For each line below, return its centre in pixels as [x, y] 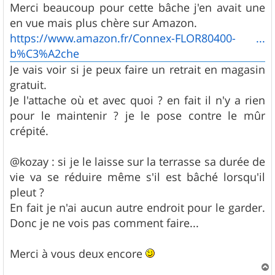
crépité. [29, 131]
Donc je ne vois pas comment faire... [104, 223]
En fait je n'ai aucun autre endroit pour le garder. [137, 208]
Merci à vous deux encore [78, 254]
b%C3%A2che [45, 54]
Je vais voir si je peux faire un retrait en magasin [137, 70]
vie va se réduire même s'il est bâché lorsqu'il [137, 177]
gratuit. [28, 85]
